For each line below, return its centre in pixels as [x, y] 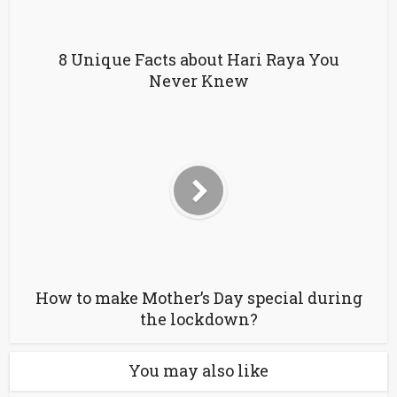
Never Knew [198, 80]
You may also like [198, 370]
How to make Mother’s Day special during [198, 297]
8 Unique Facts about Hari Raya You [198, 59]
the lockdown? [198, 319]
